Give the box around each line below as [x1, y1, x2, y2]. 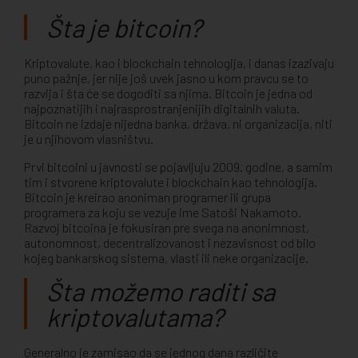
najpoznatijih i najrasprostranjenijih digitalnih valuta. [24, 100, 300, 116]
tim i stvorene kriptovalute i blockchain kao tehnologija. [24, 173, 317, 189]
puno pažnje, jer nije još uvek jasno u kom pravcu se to [24, 70, 308, 86]
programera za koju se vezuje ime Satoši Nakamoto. [24, 204, 301, 220]
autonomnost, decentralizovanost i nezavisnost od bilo [24, 234, 316, 250]
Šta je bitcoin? [46, 11, 202, 42]
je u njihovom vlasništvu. [24, 130, 156, 146]
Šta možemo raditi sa [46, 275, 275, 306]
